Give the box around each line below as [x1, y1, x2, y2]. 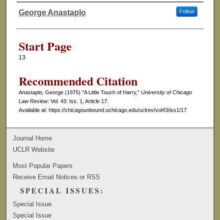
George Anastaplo [18, 8, 86, 17]
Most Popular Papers [13, 162, 73, 169]
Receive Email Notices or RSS [13, 173, 101, 181]
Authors [16, 13, 54, 29]
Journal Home [13, 134, 53, 142]
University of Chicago [140, 89, 192, 96]
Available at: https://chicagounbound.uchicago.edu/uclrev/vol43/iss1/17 [18, 107, 187, 113]
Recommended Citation [18, 72, 137, 90]
